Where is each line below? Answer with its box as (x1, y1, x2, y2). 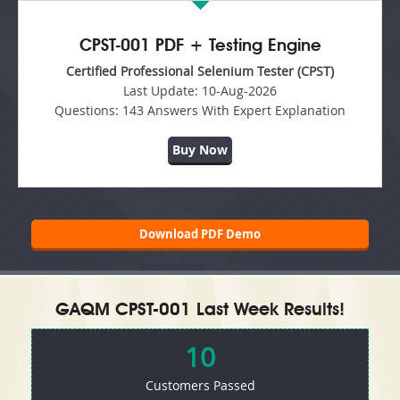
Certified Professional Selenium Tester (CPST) (66, 62, 334, 79)
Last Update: (123, 81, 198, 99)
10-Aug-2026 (198, 81, 277, 99)
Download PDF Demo (139, 226, 261, 243)
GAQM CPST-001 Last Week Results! (55, 302, 345, 321)
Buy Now (172, 140, 228, 158)
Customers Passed (145, 377, 255, 395)
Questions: (54, 101, 119, 119)
